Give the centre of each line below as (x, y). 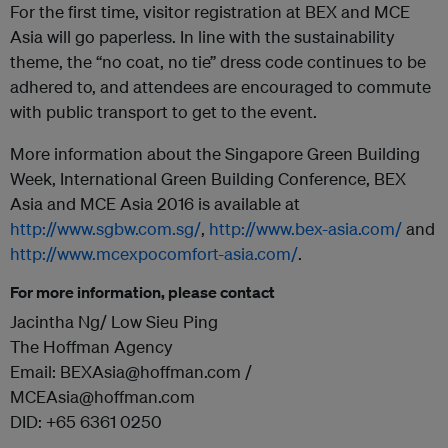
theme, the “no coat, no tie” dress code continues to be (218, 61)
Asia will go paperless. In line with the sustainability (202, 36)
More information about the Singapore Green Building (215, 153)
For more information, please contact (142, 292)
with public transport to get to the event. (163, 111)
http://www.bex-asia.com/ (305, 228)
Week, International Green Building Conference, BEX (208, 178)
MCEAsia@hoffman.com (102, 396)
